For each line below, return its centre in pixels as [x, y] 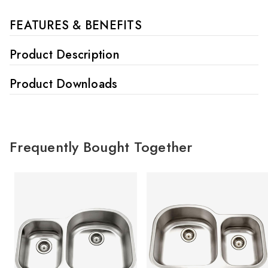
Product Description [65, 55]
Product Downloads [64, 84]
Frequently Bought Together [101, 147]
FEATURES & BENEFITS [76, 25]
